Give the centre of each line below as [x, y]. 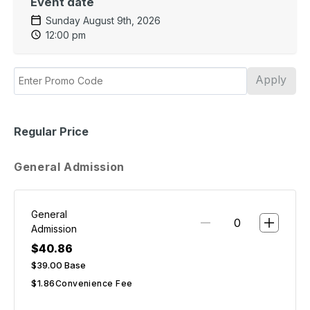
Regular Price [51, 131]
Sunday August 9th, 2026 [103, 20]
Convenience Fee [94, 283]
